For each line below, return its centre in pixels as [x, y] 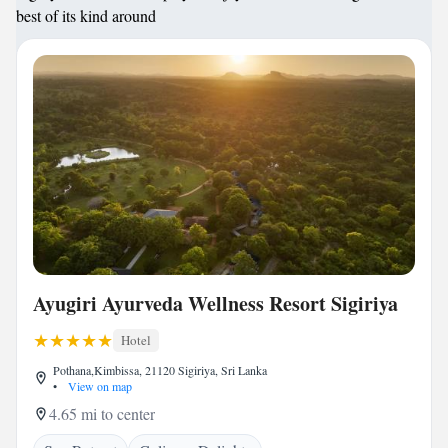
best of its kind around [86, 15]
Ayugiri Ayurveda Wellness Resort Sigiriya [215, 303]
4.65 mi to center [102, 413]
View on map [98, 386]
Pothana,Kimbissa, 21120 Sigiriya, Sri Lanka [160, 370]
